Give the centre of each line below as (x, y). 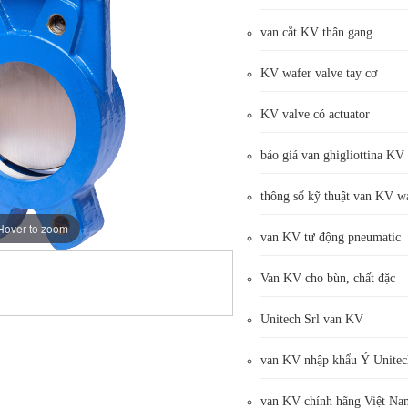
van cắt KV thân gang (317, 32)
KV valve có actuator (316, 114)
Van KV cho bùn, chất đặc (328, 278)
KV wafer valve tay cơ (319, 73)
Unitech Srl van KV (312, 319)
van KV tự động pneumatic (331, 237)
